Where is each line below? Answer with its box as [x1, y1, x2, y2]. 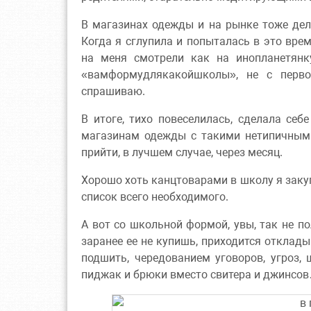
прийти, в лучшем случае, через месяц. [81, 145, 283, 159]
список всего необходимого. [81, 190, 228, 203]
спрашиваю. [81, 84, 145, 98]
